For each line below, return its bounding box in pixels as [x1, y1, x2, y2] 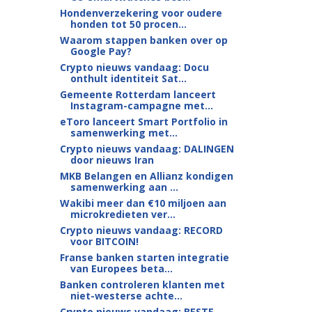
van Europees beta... [70, 262, 173, 275]
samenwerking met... [70, 126, 178, 139]
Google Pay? [70, 45, 132, 58]
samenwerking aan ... [70, 180, 178, 194]
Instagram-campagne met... [70, 99, 213, 112]
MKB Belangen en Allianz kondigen [59, 169, 233, 182]
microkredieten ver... [70, 208, 175, 221]
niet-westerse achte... [70, 289, 182, 302]
